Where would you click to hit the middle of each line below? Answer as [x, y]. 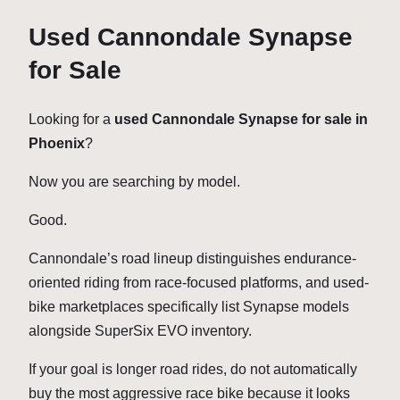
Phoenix [57, 143]
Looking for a [71, 119]
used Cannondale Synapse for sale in [241, 119]
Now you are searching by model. [134, 181]
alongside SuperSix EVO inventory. [142, 330]
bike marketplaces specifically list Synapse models [189, 306]
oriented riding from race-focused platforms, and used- [199, 282]
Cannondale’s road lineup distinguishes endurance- [192, 258]
